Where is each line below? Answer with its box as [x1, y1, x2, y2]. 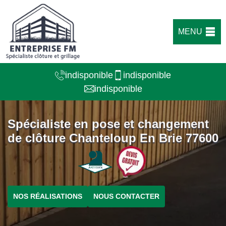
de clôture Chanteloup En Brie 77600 [8, 131, 218, 145]
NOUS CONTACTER [93, 192, 159, 200]
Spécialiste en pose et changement [8, 117, 209, 131]
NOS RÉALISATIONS [13, 192, 82, 200]
